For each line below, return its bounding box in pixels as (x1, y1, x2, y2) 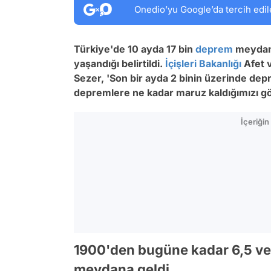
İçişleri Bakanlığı (165, 57, 241, 70)
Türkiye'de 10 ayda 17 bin (74, 43, 195, 55)
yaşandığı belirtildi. (74, 57, 165, 70)
